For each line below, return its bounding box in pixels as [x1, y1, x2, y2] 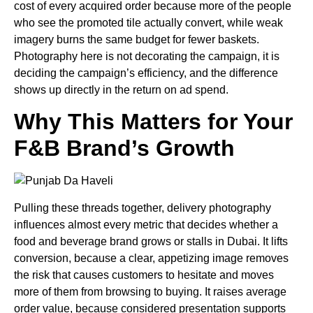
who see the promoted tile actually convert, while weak [14, 16, 283, 29]
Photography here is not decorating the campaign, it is [14, 50, 279, 62]
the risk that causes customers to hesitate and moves [14, 268, 274, 281]
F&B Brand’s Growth [14, 136, 235, 161]
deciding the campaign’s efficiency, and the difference [14, 66, 278, 79]
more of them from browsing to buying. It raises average [14, 285, 286, 298]
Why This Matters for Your [14, 109, 293, 135]
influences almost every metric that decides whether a [14, 218, 278, 231]
